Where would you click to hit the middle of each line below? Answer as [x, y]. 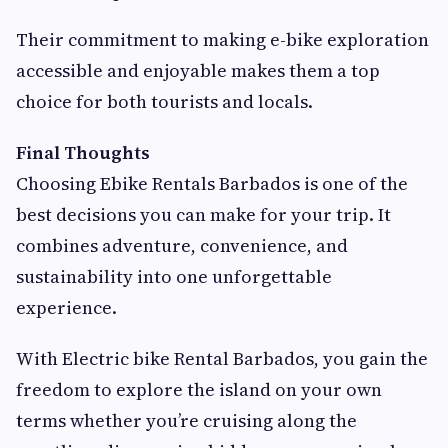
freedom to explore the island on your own [199, 390]
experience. [66, 308]
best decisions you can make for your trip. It [203, 215]
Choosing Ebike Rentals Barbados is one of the [212, 184]
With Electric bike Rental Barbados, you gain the [222, 359]
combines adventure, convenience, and [182, 246]
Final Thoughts [83, 153]
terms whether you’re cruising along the [186, 421]
